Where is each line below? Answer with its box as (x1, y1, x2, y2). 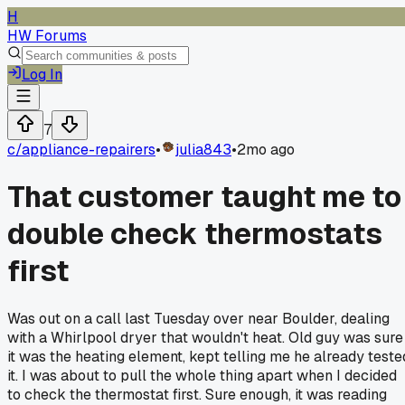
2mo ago (237, 140, 295, 159)
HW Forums (7, 26, 87, 45)
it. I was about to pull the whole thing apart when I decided (7, 365, 397, 385)
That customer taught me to (7, 178, 401, 216)
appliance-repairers (22, 140, 155, 159)
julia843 (175, 140, 231, 159)
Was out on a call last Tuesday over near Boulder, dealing (7, 308, 390, 328)
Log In (22, 65, 62, 84)
